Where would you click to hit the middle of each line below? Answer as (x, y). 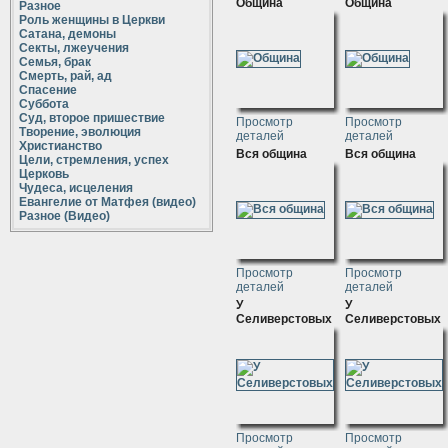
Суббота (44, 104)
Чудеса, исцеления (76, 188)
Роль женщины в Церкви (92, 20)
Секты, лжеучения (74, 48)
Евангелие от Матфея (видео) (107, 202)
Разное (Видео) (64, 216)
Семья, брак (55, 62)
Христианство (60, 146)
